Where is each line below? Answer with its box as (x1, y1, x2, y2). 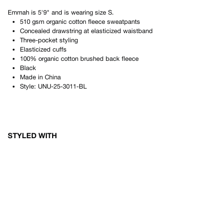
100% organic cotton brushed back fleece (20, 55, 139, 62)
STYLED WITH (8, 131, 57, 140)
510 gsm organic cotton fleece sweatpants (20, 18, 140, 25)
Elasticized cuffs (20, 46, 67, 53)
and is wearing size (50, 9, 108, 16)
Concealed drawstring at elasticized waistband (20, 27, 153, 35)
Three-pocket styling (20, 36, 78, 44)
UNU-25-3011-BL (38, 83, 87, 90)
